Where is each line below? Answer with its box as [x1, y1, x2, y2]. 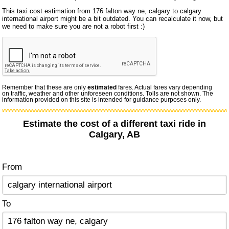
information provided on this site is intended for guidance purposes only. [2, 97, 201, 103]
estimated [87, 84, 117, 91]
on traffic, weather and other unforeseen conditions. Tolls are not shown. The [2, 90, 214, 97]
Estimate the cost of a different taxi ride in [23, 118, 206, 129]
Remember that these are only [2, 84, 88, 91]
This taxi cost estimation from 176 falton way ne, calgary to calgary [2, 7, 202, 15]
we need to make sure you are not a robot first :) [2, 22, 145, 30]
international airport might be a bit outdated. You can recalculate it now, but [2, 14, 223, 22]
